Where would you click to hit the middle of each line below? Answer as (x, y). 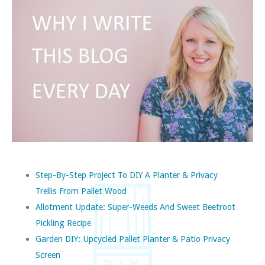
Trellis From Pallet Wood (81, 190)
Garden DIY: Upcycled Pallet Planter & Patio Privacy (133, 238)
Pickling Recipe (63, 222)
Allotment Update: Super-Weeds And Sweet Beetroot (135, 206)
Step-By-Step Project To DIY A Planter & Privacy (127, 174)
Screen (48, 254)
